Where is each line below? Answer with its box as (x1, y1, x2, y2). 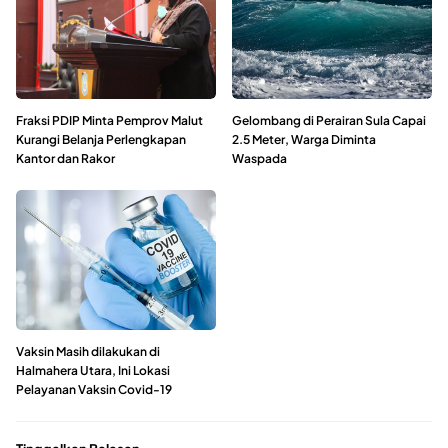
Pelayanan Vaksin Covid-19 (16, 382, 172, 398)
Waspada (232, 151, 287, 167)
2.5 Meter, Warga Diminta (232, 132, 376, 148)
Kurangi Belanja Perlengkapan (16, 132, 186, 148)
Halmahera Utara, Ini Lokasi (16, 363, 170, 379)
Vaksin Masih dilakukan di (16, 344, 160, 360)
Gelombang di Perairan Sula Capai (232, 113, 426, 129)
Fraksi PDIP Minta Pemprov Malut (16, 113, 203, 129)
